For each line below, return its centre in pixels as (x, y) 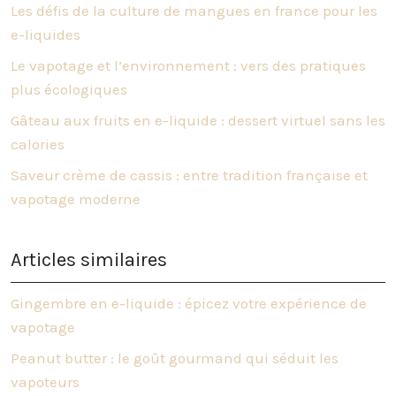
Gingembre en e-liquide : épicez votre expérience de (189, 303)
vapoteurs (45, 381)
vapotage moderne (76, 198)
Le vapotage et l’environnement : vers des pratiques (188, 65)
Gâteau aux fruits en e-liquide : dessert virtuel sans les (198, 120)
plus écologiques (69, 89)
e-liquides (46, 34)
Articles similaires (89, 259)
